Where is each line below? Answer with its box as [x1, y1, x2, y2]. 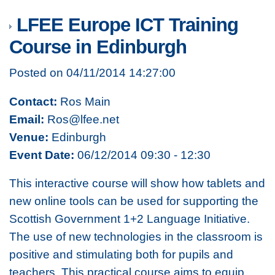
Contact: [9, 94, 57, 108]
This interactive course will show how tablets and [9, 176, 265, 190]
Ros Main [57, 94, 110, 108]
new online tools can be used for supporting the [9, 194, 258, 208]
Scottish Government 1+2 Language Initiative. [9, 212, 250, 226]
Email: [9, 112, 44, 126]
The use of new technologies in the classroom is [9, 230, 263, 244]
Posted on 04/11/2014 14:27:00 [9, 66, 176, 80]
